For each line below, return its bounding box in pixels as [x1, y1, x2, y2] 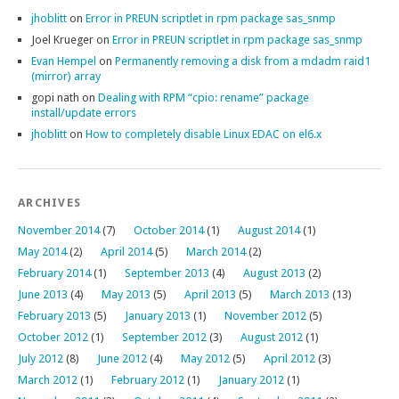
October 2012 [18, 330, 88, 344]
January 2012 [218, 373, 284, 387]
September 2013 [125, 266, 209, 280]
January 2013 [125, 309, 191, 322]
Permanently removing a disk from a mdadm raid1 [115, 54, 370, 68]
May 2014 [18, 245, 67, 258]
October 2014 [134, 224, 204, 237]
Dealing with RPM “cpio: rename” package [98, 91, 309, 104]
